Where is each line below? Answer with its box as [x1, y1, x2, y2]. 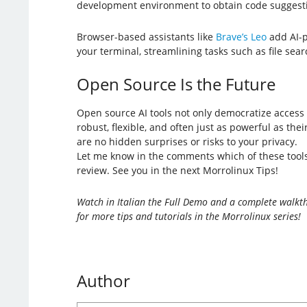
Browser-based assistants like [76, 29, 216, 43]
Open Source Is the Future [76, 72, 275, 95]
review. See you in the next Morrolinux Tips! [76, 163, 278, 177]
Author [76, 269, 130, 292]
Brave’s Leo [215, 29, 267, 43]
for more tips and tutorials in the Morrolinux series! [76, 209, 301, 223]
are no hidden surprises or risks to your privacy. [76, 134, 297, 148]
